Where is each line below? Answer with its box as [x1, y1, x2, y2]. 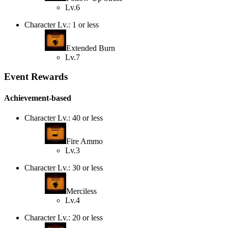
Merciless [66, 186, 97, 195]
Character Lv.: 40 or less [24, 113, 103, 122]
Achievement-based [4, 93, 71, 102]
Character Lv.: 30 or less [24, 163, 103, 172]
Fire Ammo [66, 136, 103, 146]
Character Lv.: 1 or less [24, 20, 99, 29]
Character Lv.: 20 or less [24, 213, 103, 222]
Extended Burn [66, 43, 115, 52]
